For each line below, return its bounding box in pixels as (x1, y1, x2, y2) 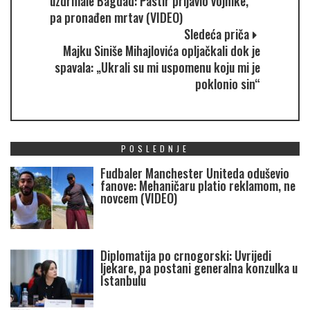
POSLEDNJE (120, 142, 190, 154)
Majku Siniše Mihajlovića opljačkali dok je (63, 41, 260, 60)
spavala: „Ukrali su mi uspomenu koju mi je (55, 57, 260, 76)
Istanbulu (100, 271, 146, 289)
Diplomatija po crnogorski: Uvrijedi (100, 246, 271, 264)
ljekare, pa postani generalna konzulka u (100, 258, 298, 277)
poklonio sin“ (195, 74, 260, 93)
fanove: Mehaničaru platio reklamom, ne (100, 176, 295, 194)
